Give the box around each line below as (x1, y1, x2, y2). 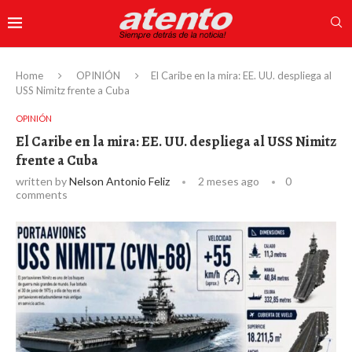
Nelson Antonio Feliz (69, 174, 170, 188)
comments (16, 187, 68, 201)
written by (16, 174, 69, 188)
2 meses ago (196, 174, 259, 188)
